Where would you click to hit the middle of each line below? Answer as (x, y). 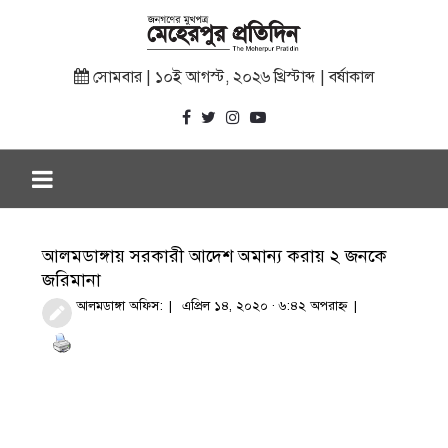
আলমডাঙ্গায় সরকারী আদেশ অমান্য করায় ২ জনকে (215, 256)
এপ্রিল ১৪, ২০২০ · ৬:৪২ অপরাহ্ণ (265, 306)
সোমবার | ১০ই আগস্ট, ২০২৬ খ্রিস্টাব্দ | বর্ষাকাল (231, 77)
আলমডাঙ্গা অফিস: (120, 306)
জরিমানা (72, 280)
